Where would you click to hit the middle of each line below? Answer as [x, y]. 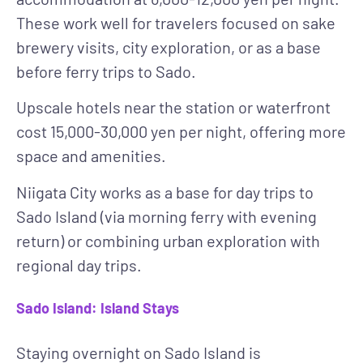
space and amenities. [91, 156]
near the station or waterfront [226, 107]
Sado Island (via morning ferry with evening [167, 216]
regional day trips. [79, 265]
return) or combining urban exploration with [168, 240]
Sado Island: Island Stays [98, 307]
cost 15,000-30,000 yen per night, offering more [181, 132]
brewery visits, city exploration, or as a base [169, 47]
